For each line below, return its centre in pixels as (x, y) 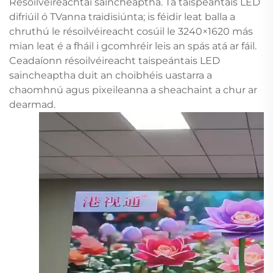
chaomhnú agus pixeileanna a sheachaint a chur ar (133, 90)
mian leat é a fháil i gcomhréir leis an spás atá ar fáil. (133, 46)
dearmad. (32, 104)
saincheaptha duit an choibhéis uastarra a (111, 75)
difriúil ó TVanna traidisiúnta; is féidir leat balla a (122, 16)
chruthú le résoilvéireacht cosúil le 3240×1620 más (131, 31)
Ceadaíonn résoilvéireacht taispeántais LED (115, 60)
